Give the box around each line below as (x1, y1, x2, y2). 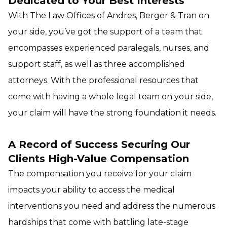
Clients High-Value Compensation (8, 153, 189, 165)
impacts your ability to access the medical (8, 185, 175, 195)
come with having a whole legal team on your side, (8, 92, 213, 101)
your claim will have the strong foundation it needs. (8, 108, 216, 118)
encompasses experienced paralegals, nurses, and (8, 43, 209, 53)
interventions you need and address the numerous (8, 201, 215, 211)
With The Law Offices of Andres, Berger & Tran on (8, 11, 209, 20)
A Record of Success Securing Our (8, 138, 190, 150)
